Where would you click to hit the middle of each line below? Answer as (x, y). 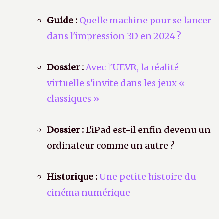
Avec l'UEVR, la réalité (132, 67)
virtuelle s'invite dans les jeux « (116, 83)
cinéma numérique (88, 193)
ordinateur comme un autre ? (111, 146)
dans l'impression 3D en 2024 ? (114, 36)
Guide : (62, 21)
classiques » (73, 99)
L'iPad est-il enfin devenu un (147, 130)
